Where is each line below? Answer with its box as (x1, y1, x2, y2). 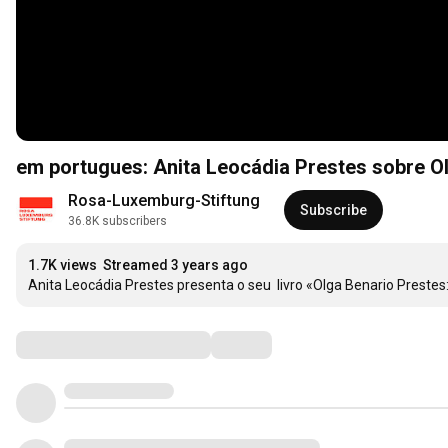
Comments (15, 332, 115, 357)
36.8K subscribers (68, 214, 167, 229)
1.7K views (28, 257, 97, 274)
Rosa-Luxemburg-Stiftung (68, 191, 260, 211)
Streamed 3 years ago (103, 257, 248, 274)
